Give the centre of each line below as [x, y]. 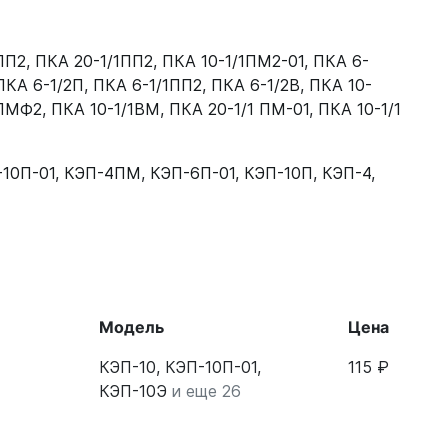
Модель [131, 327]
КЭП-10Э [133, 391]
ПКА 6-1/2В [255, 85]
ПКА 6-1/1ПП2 [147, 85]
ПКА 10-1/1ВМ [105, 109]
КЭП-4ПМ [102, 173]
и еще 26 [206, 391]
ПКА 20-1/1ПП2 [94, 61]
